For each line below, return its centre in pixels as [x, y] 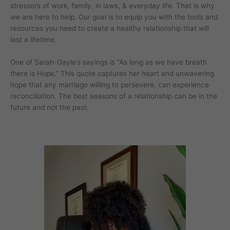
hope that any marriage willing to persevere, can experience [110, 84]
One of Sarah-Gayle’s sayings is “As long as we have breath [109, 62]
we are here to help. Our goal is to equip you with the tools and [114, 17]
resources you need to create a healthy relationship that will [110, 28]
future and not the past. [50, 107]
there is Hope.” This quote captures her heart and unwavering [112, 73]
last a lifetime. [33, 39]
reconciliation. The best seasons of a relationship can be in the [114, 96]
